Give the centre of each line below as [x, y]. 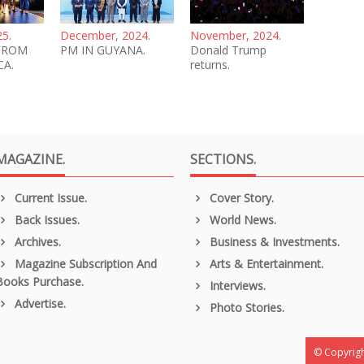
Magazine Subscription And [84, 263]
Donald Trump [228, 50]
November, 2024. [236, 35]
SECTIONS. [223, 159]
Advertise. [38, 303]
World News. [241, 219]
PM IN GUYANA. [103, 50]
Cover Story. [240, 197]
